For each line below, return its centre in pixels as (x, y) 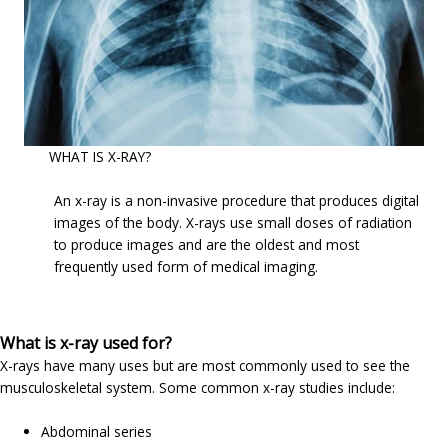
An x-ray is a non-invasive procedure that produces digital (236, 201)
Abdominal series (97, 432)
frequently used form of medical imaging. (185, 267)
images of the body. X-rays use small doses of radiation (232, 223)
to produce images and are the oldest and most (206, 245)
